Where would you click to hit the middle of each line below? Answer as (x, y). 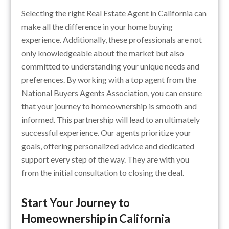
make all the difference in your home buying (97, 27)
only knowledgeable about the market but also (103, 53)
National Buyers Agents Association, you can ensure (112, 93)
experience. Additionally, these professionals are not (112, 40)
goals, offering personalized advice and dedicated (108, 146)
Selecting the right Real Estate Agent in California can (114, 13)
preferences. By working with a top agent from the (109, 80)
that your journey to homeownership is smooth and (109, 106)
